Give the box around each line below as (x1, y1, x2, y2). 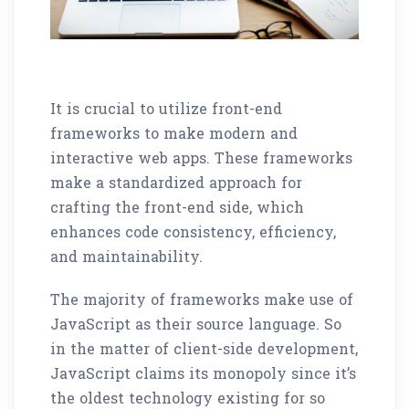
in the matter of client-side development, (50, 338, 358, 358)
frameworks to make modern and (50, 122, 298, 142)
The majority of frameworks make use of (50, 288, 353, 309)
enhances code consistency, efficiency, (50, 221, 336, 241)
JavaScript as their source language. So (50, 313, 341, 333)
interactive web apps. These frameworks (50, 147, 352, 167)
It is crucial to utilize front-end (50, 98, 282, 118)
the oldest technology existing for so (50, 387, 325, 407)
